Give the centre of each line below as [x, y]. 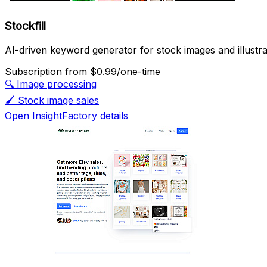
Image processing [57, 84]
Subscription [35, 72]
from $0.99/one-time [113, 72]
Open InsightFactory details [66, 116]
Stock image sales [58, 100]
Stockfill [25, 26]
